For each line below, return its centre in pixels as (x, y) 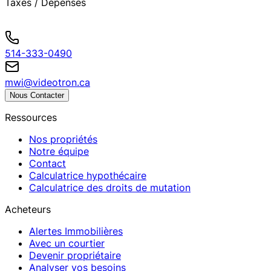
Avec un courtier (67, 243)
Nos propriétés (63, 139)
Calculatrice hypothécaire (88, 175)
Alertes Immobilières (76, 231)
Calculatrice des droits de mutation (110, 187)
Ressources (31, 117)
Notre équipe (59, 151)
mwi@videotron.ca (47, 82)
